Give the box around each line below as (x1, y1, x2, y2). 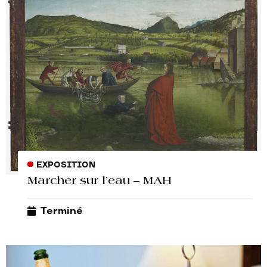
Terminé (41, 205, 83, 217)
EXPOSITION (36, 160, 95, 170)
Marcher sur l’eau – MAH (27, 176, 172, 188)
